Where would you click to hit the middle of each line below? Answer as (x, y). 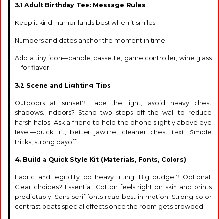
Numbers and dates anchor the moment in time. (91, 40)
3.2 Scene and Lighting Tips (63, 85)
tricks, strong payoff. (46, 142)
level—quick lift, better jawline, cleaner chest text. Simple (113, 132)
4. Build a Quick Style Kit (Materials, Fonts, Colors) (100, 159)
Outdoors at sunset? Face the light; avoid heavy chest (113, 103)
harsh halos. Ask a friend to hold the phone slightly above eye (113, 122)
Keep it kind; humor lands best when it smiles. (86, 22)
